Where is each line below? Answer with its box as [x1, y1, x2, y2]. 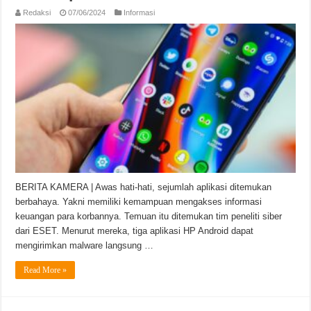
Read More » [24, 264, 67, 275]
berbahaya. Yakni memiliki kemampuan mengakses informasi [15, 196, 262, 207]
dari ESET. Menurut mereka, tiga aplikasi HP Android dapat [15, 225, 254, 236]
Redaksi [23, 8, 51, 17]
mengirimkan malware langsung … [15, 239, 154, 251]
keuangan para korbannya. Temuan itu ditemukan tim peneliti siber [15, 210, 283, 221]
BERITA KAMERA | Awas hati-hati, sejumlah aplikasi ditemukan [15, 181, 272, 192]
